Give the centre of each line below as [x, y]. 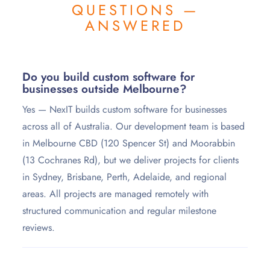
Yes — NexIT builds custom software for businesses [125, 110]
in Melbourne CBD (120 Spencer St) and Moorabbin [129, 143]
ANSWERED [135, 26]
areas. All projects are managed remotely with [116, 194]
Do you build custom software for [109, 77]
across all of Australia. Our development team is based [134, 127]
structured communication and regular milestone [120, 211]
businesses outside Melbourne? [105, 89]
